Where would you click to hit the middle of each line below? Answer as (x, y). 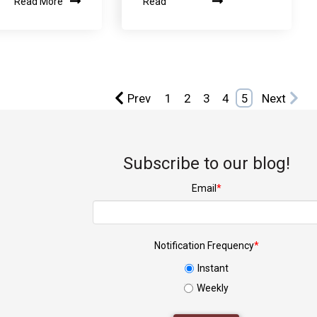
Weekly (213, 288)
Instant (213, 268)
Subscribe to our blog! (206, 163)
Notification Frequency (204, 246)
